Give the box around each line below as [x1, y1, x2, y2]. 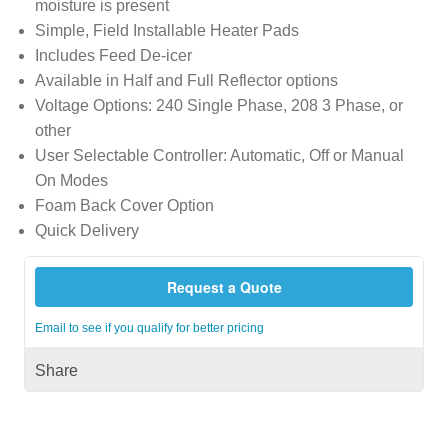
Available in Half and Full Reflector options [34, 72, 338, 90]
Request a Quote [166, 276, 282, 297]
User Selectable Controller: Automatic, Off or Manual [34, 147, 404, 165]
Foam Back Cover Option [34, 197, 214, 215]
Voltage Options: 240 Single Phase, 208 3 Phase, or [34, 97, 403, 115]
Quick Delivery [34, 222, 139, 240]
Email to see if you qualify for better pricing [34, 320, 264, 335]
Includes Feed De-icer [34, 47, 192, 65]
